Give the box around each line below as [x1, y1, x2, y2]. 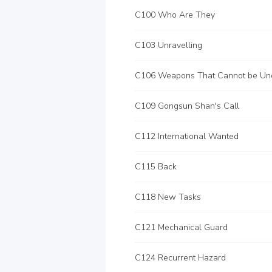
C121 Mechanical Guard [135, 222, 228, 233]
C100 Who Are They [135, 9, 215, 21]
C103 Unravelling [135, 39, 202, 51]
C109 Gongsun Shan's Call [135, 100, 239, 112]
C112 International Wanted [135, 131, 239, 142]
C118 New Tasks [135, 191, 201, 203]
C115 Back [135, 161, 177, 172]
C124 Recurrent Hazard [135, 252, 226, 263]
